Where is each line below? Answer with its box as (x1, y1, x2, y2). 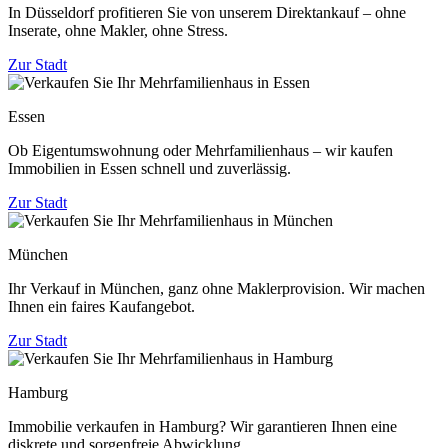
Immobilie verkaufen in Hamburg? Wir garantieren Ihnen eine (8, 417, 397, 435)
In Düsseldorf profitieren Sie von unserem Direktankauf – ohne (8, 3, 406, 21)
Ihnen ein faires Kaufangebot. (8, 297, 195, 315)
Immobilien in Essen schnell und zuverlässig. (8, 159, 291, 177)
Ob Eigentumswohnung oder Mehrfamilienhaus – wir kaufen (8, 141, 393, 159)
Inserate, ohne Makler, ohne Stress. (8, 21, 228, 39)
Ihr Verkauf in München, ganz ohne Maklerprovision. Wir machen (8, 279, 425, 297)
